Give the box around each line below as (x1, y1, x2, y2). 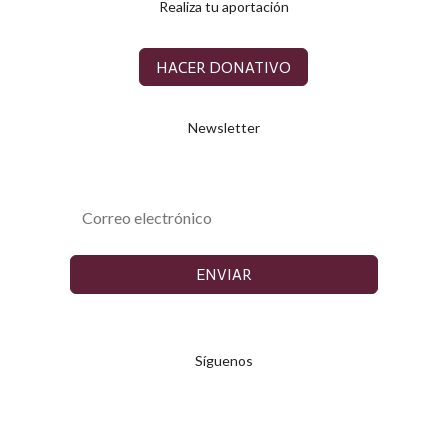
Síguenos (194, 351, 253, 369)
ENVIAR (196, 265, 252, 285)
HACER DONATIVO (156, 57, 292, 77)
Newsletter (187, 119, 260, 137)
